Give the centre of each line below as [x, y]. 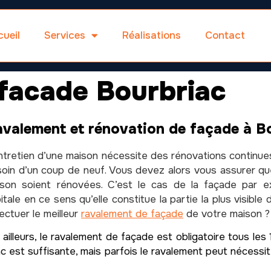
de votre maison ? [227, 214]
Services [64, 35]
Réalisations [151, 35]
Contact [225, 35]
